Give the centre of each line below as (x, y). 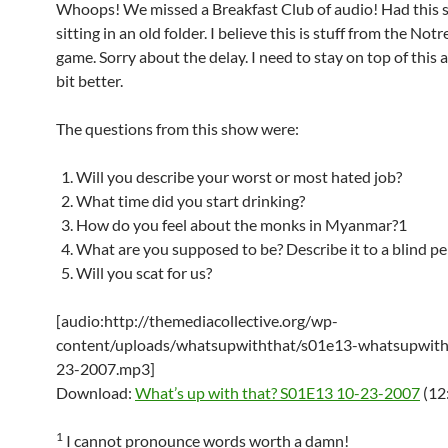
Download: (95, 392)
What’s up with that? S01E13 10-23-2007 (277, 392)
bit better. (89, 80)
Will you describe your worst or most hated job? (239, 176)
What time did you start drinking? (190, 200)
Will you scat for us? (144, 272)
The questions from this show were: (177, 128)
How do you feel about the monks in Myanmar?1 (241, 224)
